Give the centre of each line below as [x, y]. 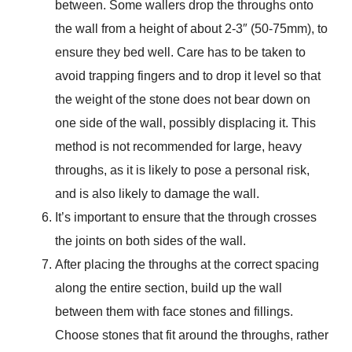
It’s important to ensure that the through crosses [185, 218]
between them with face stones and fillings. [174, 312]
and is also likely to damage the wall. [157, 194]
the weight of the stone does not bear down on [182, 100]
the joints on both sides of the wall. [150, 241]
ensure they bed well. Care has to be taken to [180, 53]
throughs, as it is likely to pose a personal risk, [182, 170]
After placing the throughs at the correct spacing [187, 265]
